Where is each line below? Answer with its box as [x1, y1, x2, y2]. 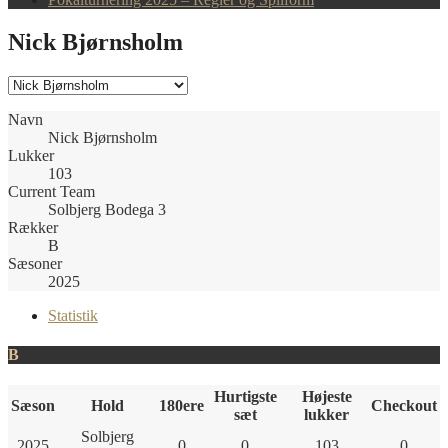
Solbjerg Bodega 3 [48, 200, 166, 218]
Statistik [48, 306, 98, 324]
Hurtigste [213, 388, 277, 406]
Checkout [371, 397, 437, 415]
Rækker [8, 218, 58, 236]
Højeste [301, 388, 352, 406]
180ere [159, 397, 204, 415]
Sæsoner [8, 254, 62, 272]
